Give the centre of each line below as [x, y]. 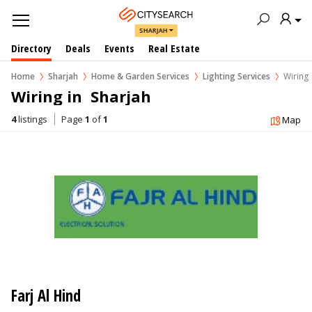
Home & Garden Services [140, 76]
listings [32, 119]
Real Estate [174, 48]
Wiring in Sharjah [81, 96]
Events [119, 48]
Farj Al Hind [46, 295]
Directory [31, 48]
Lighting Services [236, 76]
